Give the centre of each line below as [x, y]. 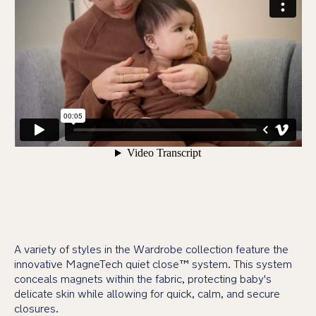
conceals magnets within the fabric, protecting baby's [143, 279]
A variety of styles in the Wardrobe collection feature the [151, 249]
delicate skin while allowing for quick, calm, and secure [147, 293]
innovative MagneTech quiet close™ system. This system [153, 264]
